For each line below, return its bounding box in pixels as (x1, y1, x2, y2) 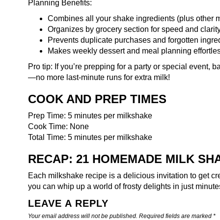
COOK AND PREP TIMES (28, 92, 166, 106)
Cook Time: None (28, 122, 89, 131)
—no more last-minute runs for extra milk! (28, 73, 170, 82)
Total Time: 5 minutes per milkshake (28, 133, 152, 141)
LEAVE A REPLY (28, 197, 109, 209)
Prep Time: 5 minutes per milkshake (28, 111, 152, 120)
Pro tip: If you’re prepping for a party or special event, (28, 62, 212, 71)
